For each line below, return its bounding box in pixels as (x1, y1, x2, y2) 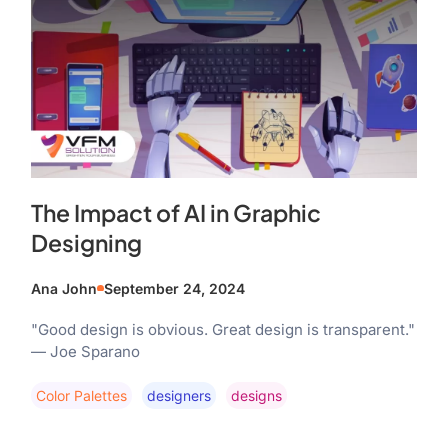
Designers (146, 386, 211, 404)
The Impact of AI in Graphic (30, 197, 321, 227)
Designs (230, 386, 282, 404)
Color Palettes (35, 386, 127, 404)
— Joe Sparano (30, 341, 140, 361)
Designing (30, 227, 142, 257)
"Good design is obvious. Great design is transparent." (30, 319, 415, 339)
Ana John (30, 279, 97, 297)
